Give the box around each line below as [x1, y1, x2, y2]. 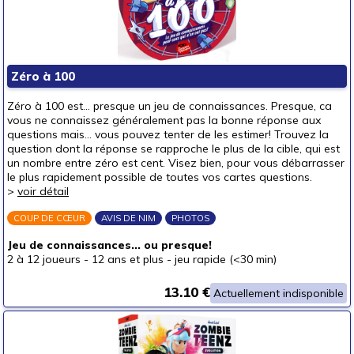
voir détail [17, 184, 69, 198]
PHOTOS [171, 213, 209, 224]
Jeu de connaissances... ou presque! [7, 238, 212, 252]
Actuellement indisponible [213, 286, 344, 300]
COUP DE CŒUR [13, 213, 85, 224]
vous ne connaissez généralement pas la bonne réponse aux [7, 113, 321, 127]
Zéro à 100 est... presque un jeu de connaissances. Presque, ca [7, 99, 332, 113]
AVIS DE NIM [101, 213, 156, 224]
